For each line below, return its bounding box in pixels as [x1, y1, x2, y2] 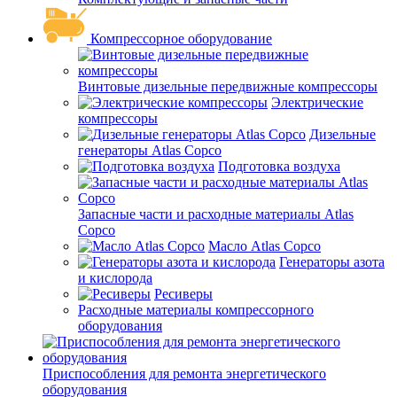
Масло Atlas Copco [208, 237, 321, 253]
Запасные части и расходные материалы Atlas [78, 206, 354, 222]
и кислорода [78, 269, 152, 285]
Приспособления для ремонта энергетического [43, 365, 326, 381]
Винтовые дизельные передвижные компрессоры [78, 78, 378, 94]
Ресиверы [154, 285, 213, 301]
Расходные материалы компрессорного [78, 301, 314, 317]
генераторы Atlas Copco [78, 142, 222, 158]
